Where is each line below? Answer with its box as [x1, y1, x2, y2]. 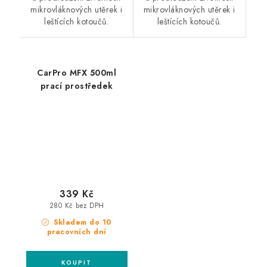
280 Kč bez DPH [49, 201, 104, 211]
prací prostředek [40, 80, 113, 92]
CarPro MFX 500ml [37, 67, 117, 79]
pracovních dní [46, 226, 107, 237]
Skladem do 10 [51, 216, 112, 228]
